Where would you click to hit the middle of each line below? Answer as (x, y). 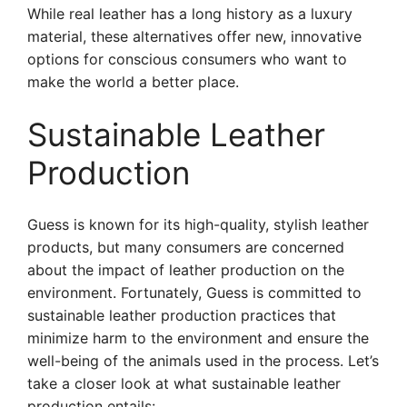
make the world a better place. (133, 82)
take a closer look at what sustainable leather (184, 383)
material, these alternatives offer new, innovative (194, 36)
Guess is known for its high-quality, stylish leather (198, 224)
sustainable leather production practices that (182, 315)
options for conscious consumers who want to (187, 59)
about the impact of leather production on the (186, 270)
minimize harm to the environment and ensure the (198, 338)
